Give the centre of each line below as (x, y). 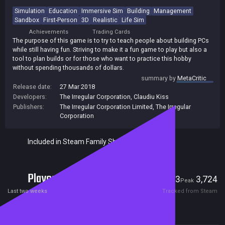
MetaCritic (192, 78)
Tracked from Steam (190, 191)
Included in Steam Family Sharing (80, 141)
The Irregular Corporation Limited (106, 106)
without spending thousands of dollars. (68, 67)
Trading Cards (110, 32)
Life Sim (133, 20)
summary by (159, 78)
